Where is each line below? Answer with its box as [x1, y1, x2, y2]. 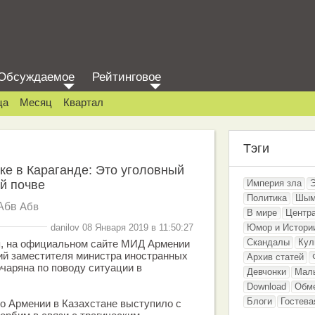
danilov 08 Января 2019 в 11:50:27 [51, 221, 193, 233]
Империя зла [247, 178, 302, 188]
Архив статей [247, 252, 304, 262]
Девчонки [247, 266, 286, 277]
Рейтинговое [92, 70, 161, 84]
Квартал [63, 96, 103, 108]
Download [247, 281, 286, 292]
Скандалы [247, 237, 290, 247]
